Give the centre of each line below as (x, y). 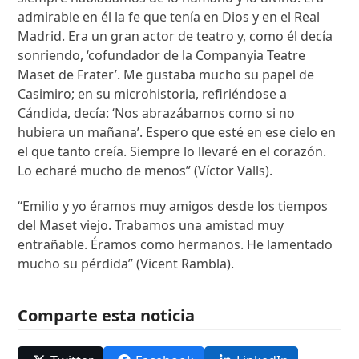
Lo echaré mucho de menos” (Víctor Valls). (145, 170)
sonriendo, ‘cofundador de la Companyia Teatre (162, 55)
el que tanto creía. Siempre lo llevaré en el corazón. (172, 151)
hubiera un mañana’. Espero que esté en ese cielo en (177, 132)
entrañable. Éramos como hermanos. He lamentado (175, 244)
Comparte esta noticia (107, 315)
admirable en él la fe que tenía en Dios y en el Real (169, 16)
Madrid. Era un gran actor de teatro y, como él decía (175, 36)
